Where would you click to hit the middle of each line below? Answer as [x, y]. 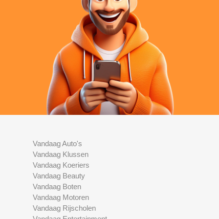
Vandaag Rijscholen [65, 208]
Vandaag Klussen [61, 154]
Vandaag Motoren [61, 197]
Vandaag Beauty [59, 176]
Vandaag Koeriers [61, 165]
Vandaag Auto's [58, 144]
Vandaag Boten [57, 187]
